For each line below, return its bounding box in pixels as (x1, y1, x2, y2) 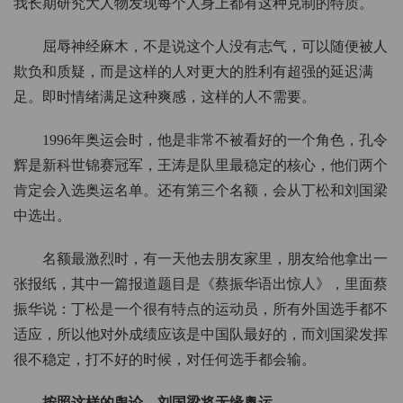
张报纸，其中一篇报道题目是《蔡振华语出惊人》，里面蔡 (13, 276, 388, 292)
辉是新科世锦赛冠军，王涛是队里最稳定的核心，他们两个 (13, 157, 388, 174)
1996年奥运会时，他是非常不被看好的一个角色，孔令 (42, 132, 388, 148)
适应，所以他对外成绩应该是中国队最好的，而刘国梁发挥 (13, 327, 388, 343)
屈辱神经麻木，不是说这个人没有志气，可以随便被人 (42, 39, 388, 55)
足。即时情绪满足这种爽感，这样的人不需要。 (13, 89, 316, 105)
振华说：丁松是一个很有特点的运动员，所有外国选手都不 (13, 301, 388, 318)
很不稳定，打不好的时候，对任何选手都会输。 (13, 352, 316, 368)
